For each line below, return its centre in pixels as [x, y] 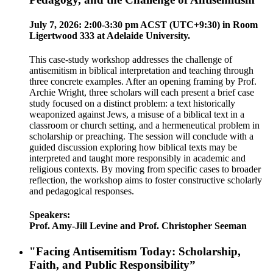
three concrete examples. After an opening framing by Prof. [143, 82]
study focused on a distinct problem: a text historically [132, 104]
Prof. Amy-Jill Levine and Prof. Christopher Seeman [139, 226]
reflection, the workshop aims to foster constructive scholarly [146, 180]
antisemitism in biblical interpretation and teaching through [141, 71]
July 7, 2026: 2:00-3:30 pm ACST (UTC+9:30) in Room [144, 24]
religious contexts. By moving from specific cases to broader [145, 169]
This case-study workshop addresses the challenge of [131, 60]
